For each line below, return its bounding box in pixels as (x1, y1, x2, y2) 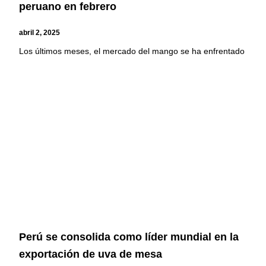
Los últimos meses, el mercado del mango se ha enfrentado (19, 46, 245, 56)
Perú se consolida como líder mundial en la (19, 231, 239, 243)
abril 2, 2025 (19, 28, 61, 37)
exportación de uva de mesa (19, 248, 163, 260)
